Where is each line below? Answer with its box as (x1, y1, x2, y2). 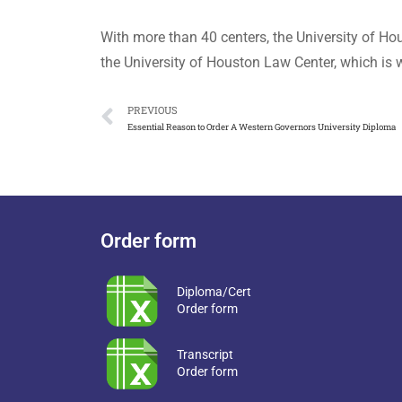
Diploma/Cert (176, 284, 251, 299)
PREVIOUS (127, 102, 178, 117)
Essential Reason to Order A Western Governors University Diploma (127, 120, 396, 133)
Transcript (176, 346, 233, 362)
